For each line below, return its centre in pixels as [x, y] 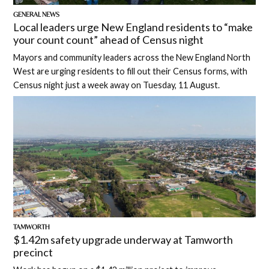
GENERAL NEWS [37, 15]
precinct [33, 252]
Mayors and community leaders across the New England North [132, 57]
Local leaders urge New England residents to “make [133, 27]
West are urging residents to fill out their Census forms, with [131, 71]
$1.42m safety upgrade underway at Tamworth [123, 239]
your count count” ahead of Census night [109, 39]
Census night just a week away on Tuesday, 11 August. [117, 85]
